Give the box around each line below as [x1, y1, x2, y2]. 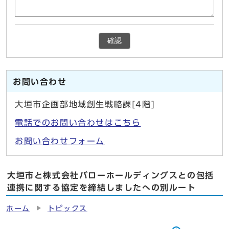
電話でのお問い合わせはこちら [15, 118, 141, 127]
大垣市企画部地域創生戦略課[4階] [15, 100, 155, 108]
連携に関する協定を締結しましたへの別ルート [7, 183, 196, 192]
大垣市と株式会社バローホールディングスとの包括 [7, 171, 214, 179]
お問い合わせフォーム [15, 136, 105, 145]
